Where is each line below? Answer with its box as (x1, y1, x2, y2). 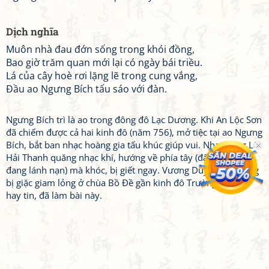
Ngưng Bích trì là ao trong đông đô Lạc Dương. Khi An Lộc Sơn (6, 113, 262, 125)
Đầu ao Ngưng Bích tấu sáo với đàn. (6, 82, 167, 95)
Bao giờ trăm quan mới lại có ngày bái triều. (6, 56, 202, 69)
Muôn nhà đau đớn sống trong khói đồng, (6, 43, 195, 56)
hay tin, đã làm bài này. (6, 189, 102, 201)
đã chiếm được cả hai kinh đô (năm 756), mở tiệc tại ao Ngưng (6, 126, 262, 138)
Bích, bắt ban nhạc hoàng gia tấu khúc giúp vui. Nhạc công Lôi (6, 139, 261, 151)
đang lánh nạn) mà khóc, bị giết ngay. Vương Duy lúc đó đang (6, 164, 259, 176)
